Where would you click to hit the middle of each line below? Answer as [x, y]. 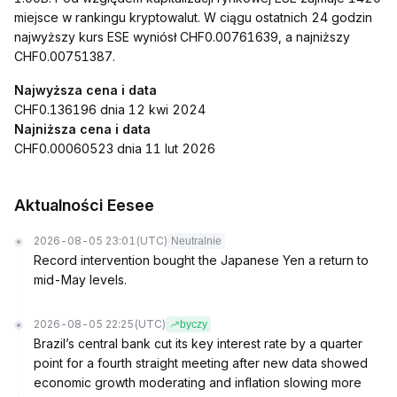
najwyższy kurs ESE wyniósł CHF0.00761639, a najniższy [182, 37]
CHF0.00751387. [65, 56]
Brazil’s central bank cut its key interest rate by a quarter [198, 343]
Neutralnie [196, 241]
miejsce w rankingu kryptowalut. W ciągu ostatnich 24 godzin [193, 17]
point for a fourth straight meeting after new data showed [201, 363]
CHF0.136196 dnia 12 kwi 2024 [110, 109]
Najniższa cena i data [82, 129]
